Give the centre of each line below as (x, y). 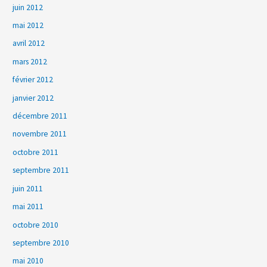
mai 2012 (28, 26)
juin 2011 (28, 188)
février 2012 (33, 80)
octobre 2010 (36, 225)
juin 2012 (28, 7)
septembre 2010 (41, 243)
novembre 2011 (40, 134)
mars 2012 (30, 61)
